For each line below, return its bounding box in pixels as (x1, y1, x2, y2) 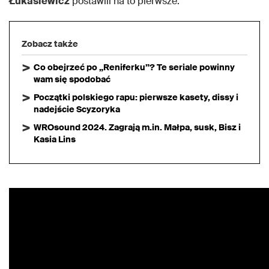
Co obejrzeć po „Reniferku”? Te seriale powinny (34, 62, 235, 73)
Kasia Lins (34, 134, 76, 145)
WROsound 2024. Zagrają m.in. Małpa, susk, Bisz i (34, 122, 241, 133)
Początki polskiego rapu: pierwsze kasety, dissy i (34, 92, 238, 103)
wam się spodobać (34, 74, 110, 85)
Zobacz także (22, 38, 78, 50)
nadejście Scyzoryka (34, 104, 120, 115)
